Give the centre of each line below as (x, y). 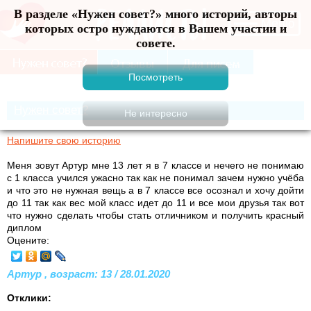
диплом (24, 227)
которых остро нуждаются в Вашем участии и (155, 28)
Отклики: (29, 297)
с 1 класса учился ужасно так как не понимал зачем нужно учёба (155, 177)
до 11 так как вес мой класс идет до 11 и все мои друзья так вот (155, 202)
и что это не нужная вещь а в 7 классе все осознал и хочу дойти (155, 190)
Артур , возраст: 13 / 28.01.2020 (89, 274)
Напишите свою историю (64, 140)
